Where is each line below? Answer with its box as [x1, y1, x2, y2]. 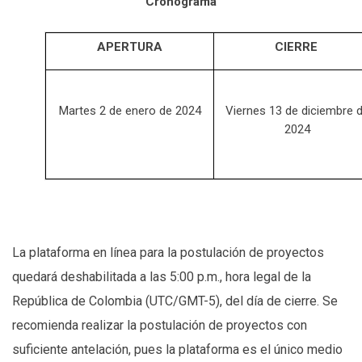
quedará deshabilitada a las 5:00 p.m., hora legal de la [12, 269, 311, 285]
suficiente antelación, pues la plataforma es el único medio [12, 342, 343, 358]
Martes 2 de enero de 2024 [58, 103, 201, 119]
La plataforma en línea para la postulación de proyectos [12, 245, 324, 261]
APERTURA [97, 40, 162, 55]
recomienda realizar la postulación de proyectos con [12, 318, 307, 334]
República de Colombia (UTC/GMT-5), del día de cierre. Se [12, 293, 338, 309]
